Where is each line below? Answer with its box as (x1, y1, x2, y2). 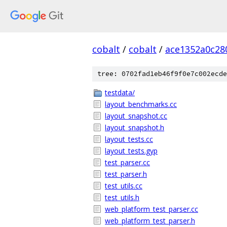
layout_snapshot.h (105, 123, 164, 132)
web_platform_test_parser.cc (105, 204, 198, 214)
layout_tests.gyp (105, 146, 158, 156)
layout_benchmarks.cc (105, 99, 177, 109)
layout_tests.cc (105, 134, 153, 144)
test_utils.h (105, 193, 139, 202)
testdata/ (105, 88, 135, 97)
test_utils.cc (105, 181, 142, 191)
